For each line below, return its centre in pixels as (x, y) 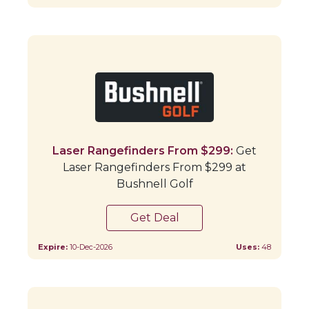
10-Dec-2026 (91, 247)
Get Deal (154, 217)
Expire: (54, 247)
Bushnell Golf (154, 183)
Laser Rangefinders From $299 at (154, 167)
